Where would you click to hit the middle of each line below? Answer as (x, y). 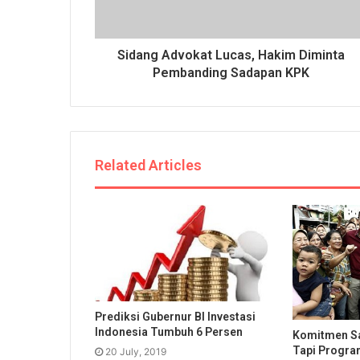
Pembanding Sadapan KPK (231, 72)
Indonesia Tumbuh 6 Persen (169, 332)
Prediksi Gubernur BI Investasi (175, 317)
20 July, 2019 (136, 352)
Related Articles (148, 165)
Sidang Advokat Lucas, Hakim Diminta (231, 55)
